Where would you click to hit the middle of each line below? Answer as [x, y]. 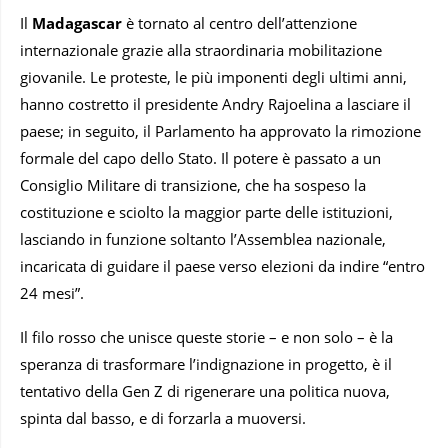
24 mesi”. [52, 293]
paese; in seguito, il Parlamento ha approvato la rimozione [220, 131]
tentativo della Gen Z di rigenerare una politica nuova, [205, 391]
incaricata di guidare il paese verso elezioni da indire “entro [222, 266]
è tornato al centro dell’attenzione [239, 23]
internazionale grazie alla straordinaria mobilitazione [201, 50]
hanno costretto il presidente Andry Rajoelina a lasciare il [215, 104]
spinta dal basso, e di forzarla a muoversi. [163, 418]
